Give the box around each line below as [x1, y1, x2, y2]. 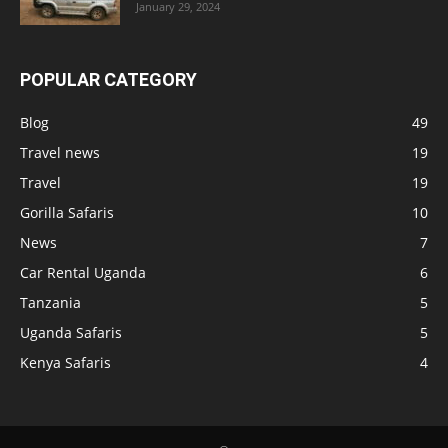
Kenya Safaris [20, 353, 111, 372]
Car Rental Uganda [20, 263, 146, 282]
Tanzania [20, 293, 81, 312]
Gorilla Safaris [20, 203, 114, 222]
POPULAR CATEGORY [20, 69, 197, 90]
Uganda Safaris [20, 323, 122, 342]
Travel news [20, 143, 100, 162]
